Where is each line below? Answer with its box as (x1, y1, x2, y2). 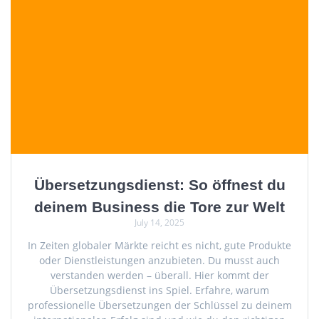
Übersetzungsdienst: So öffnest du (33, 176, 286, 193)
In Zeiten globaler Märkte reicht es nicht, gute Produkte (28, 238, 291, 252)
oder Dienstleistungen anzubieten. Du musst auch (39, 253, 280, 267)
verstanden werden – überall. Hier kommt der (50, 268, 269, 282)
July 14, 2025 (135, 216, 184, 229)
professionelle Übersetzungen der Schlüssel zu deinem (27, 298, 292, 312)
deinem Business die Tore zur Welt (34, 198, 285, 215)
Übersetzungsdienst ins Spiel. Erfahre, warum (50, 283, 269, 297)
